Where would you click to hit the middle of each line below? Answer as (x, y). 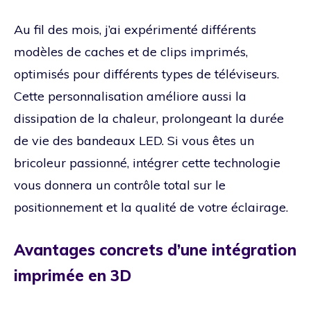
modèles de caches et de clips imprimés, (131, 51)
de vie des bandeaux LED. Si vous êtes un (134, 140)
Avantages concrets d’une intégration (155, 250)
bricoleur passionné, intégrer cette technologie (147, 162)
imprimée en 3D (73, 275)
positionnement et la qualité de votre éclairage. (151, 207)
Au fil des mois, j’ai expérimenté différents (135, 29)
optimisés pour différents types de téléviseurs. (146, 74)
